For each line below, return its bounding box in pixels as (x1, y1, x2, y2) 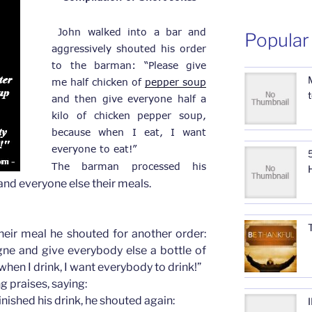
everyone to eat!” (52, 142, 136, 155)
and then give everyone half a (52, 92, 207, 104)
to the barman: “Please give (52, 58, 207, 71)
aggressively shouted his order (52, 42, 207, 54)
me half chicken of (52, 75, 146, 88)
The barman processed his (52, 159, 207, 172)
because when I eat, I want (52, 125, 207, 138)
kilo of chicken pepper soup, (52, 109, 207, 121)
